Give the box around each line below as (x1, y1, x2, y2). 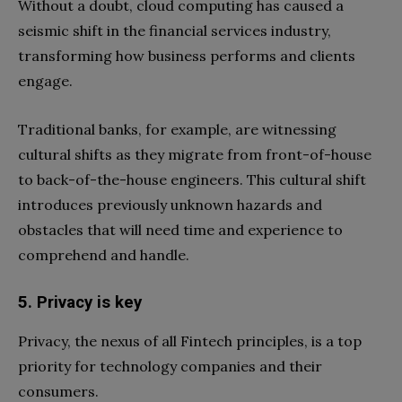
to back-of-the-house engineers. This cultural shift (18, 170, 366, 189)
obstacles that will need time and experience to (18, 221, 343, 240)
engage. (18, 72, 76, 91)
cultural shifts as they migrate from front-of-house (18, 145, 371, 164)
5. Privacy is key (18, 293, 142, 313)
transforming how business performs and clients (18, 47, 355, 66)
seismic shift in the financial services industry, (18, 22, 331, 40)
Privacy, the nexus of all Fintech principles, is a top (18, 332, 362, 351)
